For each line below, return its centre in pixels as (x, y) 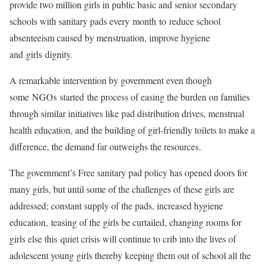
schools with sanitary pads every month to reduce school (115, 21)
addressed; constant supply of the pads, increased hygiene (116, 206)
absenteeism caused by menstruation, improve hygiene (110, 38)
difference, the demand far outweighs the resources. (107, 146)
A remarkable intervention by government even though (111, 80)
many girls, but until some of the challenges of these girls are (122, 189)
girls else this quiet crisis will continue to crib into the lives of (123, 239)
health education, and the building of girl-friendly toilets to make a (132, 130)
